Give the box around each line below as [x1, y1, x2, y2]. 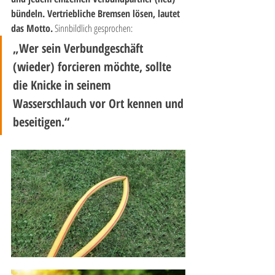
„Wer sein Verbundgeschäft [13, 40, 146, 56]
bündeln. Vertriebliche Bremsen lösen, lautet [11, 7, 182, 20]
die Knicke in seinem [13, 77, 114, 93]
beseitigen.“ [13, 114, 72, 130]
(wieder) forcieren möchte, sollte [13, 58, 174, 75]
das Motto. [11, 21, 53, 35]
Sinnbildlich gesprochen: [53, 21, 133, 35]
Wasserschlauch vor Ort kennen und [13, 95, 187, 112]
